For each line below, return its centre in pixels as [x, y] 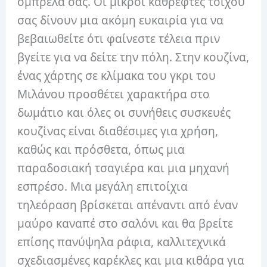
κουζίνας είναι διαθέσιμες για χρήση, [118, 131]
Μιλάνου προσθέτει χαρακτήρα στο [114, 94]
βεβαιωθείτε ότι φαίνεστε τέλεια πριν [119, 39]
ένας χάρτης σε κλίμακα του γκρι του [117, 76]
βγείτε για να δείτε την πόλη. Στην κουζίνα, [133, 58]
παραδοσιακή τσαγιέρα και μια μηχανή [124, 168]
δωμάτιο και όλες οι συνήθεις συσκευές [124, 113]
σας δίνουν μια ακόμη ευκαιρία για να [121, 21]
